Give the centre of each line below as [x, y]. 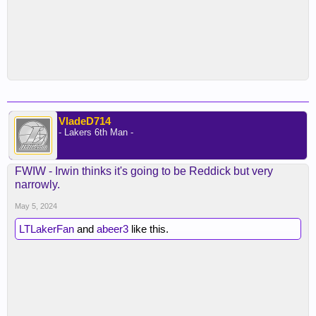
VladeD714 [85, 121]
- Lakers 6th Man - [96, 132]
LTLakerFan [47, 229]
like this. [148, 229]
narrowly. [37, 184]
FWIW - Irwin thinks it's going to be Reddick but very [144, 171]
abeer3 [113, 229]
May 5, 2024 [36, 206]
